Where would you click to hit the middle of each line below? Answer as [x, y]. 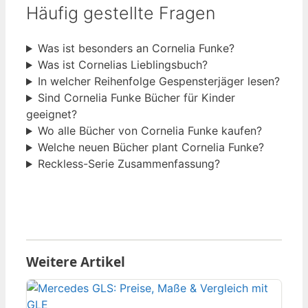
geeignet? [52, 114]
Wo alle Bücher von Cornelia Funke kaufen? [150, 131]
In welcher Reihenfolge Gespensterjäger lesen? [158, 81]
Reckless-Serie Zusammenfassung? [129, 164]
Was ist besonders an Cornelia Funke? [136, 48]
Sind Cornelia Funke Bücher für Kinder [136, 98]
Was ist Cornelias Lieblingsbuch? [122, 65]
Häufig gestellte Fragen [121, 13]
